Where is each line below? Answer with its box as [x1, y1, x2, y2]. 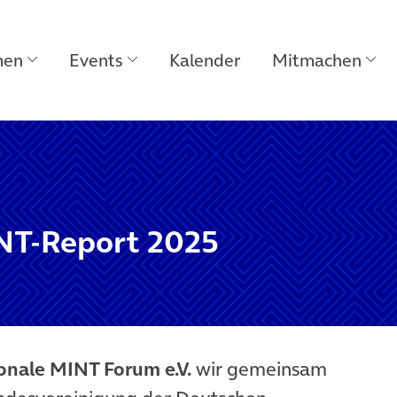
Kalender [169, 48, 240, 73]
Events [69, 48, 123, 73]
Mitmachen [272, 48, 362, 73]
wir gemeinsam [191, 355, 327, 382]
